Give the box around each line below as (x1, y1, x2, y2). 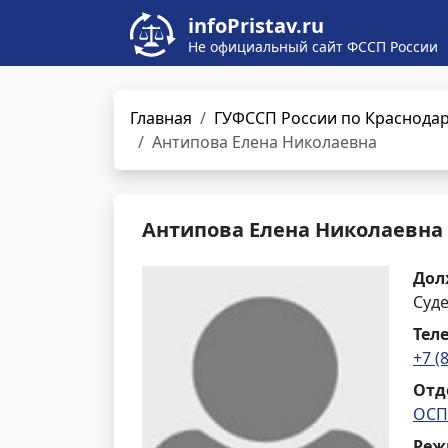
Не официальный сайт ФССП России (188, 37, 438, 56)
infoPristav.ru (188, 12, 324, 39)
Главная (130, 107, 192, 129)
